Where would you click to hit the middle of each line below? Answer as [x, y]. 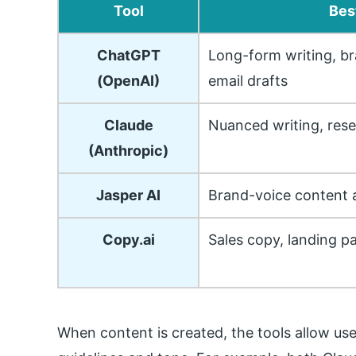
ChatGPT [128, 56]
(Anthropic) [128, 151]
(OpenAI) [128, 81]
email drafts [248, 81]
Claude [128, 126]
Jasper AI [128, 195]
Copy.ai [128, 240]
